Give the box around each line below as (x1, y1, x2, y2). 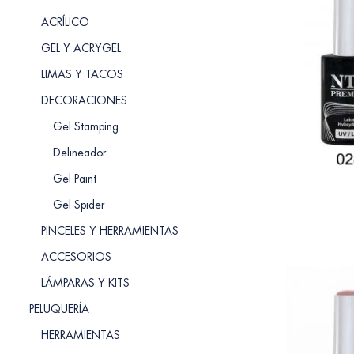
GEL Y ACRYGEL (41, 41, 121, 55)
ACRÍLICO (41, 15, 89, 29)
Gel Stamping (53, 119, 119, 134)
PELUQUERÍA (29, 302, 89, 316)
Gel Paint (53, 171, 96, 186)
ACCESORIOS (41, 250, 111, 264)
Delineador (53, 145, 107, 160)
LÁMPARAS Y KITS (41, 276, 130, 290)
